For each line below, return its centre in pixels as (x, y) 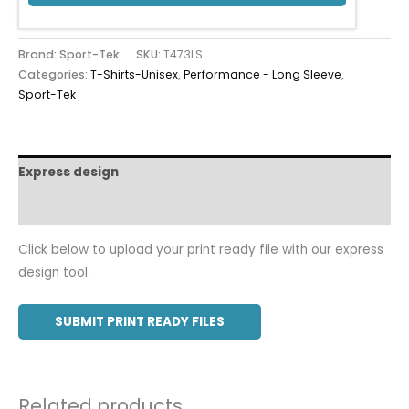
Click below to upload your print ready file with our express (201, 249)
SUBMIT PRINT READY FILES (140, 321)
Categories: (54, 74)
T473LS (183, 54)
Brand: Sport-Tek (69, 54)
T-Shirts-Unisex (134, 74)
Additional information (96, 208)
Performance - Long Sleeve (262, 74)
